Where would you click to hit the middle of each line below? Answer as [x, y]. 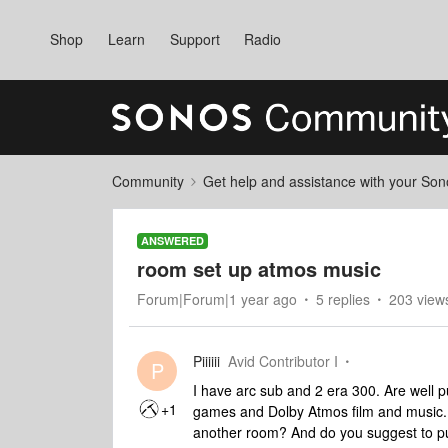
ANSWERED [172, 240]
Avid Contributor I [283, 361]
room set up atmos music [259, 268]
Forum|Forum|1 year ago [217, 299]
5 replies [343, 299]
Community [148, 181]
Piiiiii [206, 361]
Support [194, 39]
